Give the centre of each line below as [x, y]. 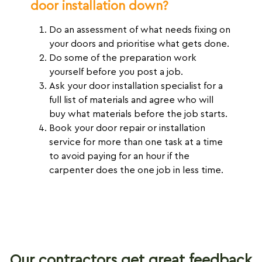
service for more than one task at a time [136, 142]
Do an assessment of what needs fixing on [140, 30]
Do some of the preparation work [123, 58]
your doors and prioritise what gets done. [139, 44]
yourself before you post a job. [116, 72]
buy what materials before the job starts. [138, 114]
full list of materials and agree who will [131, 100]
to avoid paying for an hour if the [119, 156]
